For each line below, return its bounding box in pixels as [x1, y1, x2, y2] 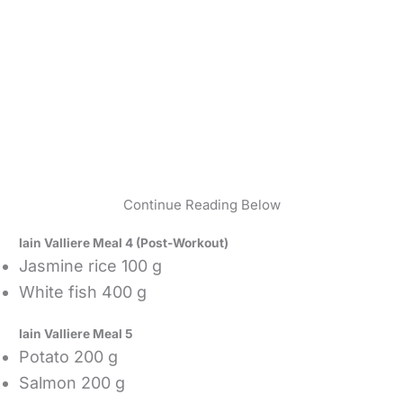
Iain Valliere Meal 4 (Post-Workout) [19, 236, 229, 251]
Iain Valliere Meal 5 [19, 326, 134, 341]
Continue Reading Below [122, 196, 281, 214]
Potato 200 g [19, 346, 119, 366]
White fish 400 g [19, 282, 148, 302]
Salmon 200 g [19, 372, 126, 392]
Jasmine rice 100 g [19, 256, 167, 276]
